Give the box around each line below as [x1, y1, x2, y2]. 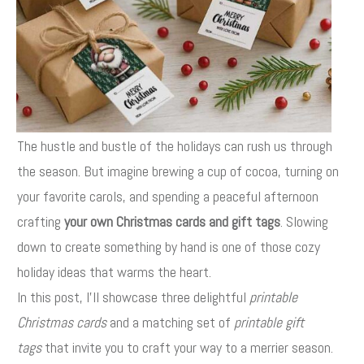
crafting [17, 212, 64, 232]
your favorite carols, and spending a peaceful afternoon [17, 187, 318, 206]
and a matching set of [106, 313, 234, 332]
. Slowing [280, 212, 328, 232]
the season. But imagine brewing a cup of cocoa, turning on [17, 162, 339, 181]
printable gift [234, 313, 304, 332]
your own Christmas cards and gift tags [64, 212, 280, 232]
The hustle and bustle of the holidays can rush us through [17, 136, 332, 156]
